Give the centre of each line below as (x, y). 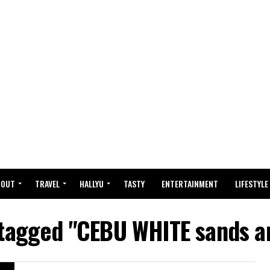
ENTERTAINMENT (190, 184)
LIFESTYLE (252, 184)
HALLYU (92, 184)
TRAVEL (47, 184)
